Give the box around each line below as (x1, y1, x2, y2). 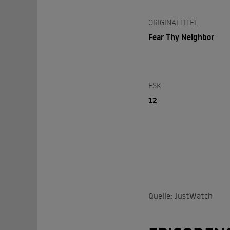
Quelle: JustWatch (148, 190, 213, 201)
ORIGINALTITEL (148, 16, 198, 27)
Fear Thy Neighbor (148, 31, 214, 43)
